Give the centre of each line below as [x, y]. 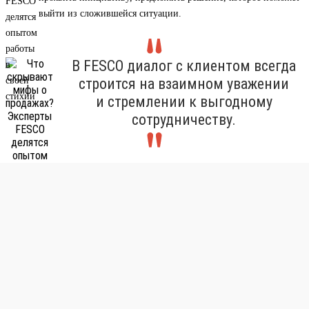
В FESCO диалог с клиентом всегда [184, 66]
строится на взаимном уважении [184, 84]
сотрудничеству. [184, 120]
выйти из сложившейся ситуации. [110, 14]
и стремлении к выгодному [184, 102]
